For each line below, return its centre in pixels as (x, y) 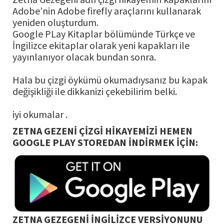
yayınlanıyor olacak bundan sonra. (84, 57)
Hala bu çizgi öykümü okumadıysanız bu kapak (110, 80)
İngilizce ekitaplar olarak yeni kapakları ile (101, 45)
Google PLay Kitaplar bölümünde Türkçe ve (104, 34)
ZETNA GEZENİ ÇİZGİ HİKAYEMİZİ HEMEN (102, 131)
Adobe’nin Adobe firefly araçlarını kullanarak (107, 11)
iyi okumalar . (40, 114)
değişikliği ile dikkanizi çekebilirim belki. (95, 91)
